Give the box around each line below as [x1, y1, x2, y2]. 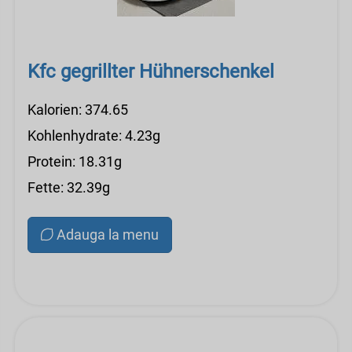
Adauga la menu [57, 226, 159, 243]
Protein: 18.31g [27, 153, 122, 170]
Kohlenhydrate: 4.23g [27, 127, 160, 144]
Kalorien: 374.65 [27, 101, 128, 118]
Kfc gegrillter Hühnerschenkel [27, 60, 274, 82]
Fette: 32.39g [27, 179, 110, 196]
